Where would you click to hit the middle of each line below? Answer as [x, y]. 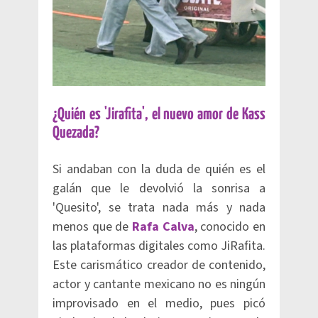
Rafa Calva [163, 227]
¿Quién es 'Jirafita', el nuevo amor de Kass [159, 115]
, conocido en [230, 227]
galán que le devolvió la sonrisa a [159, 189]
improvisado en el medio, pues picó [159, 304]
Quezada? [76, 133]
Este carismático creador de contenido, [159, 265]
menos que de [92, 227]
